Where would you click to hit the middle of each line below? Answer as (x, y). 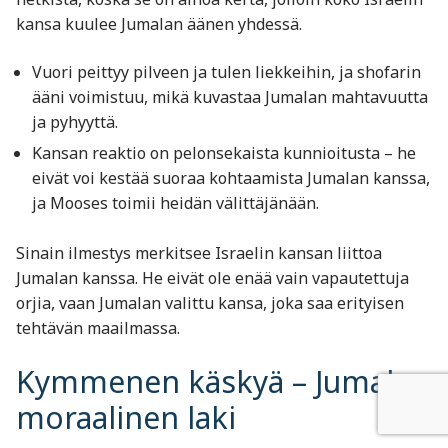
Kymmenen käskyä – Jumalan (222, 382)
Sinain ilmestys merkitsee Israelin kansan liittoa (199, 253)
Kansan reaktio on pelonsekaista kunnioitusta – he (224, 152)
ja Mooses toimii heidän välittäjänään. (175, 202)
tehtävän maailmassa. (98, 328)
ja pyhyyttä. (75, 121)
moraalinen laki (126, 418)
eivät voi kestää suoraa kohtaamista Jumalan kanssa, (231, 177)
